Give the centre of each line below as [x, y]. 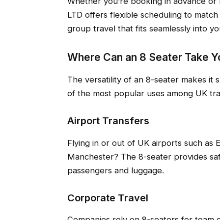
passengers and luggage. [115, 170]
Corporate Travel [108, 198]
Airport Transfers [108, 121]
